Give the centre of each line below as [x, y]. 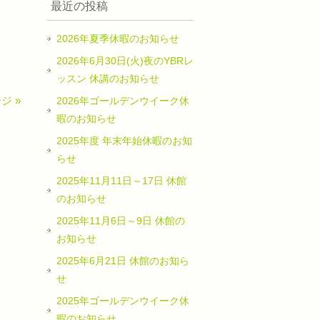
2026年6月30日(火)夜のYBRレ [125, 61]
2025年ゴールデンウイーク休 [123, 301]
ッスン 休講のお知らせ [108, 79]
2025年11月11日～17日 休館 [121, 181]
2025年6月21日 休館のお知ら [123, 261]
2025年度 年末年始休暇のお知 [124, 141]
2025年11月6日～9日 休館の [121, 221]
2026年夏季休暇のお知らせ [118, 39]
